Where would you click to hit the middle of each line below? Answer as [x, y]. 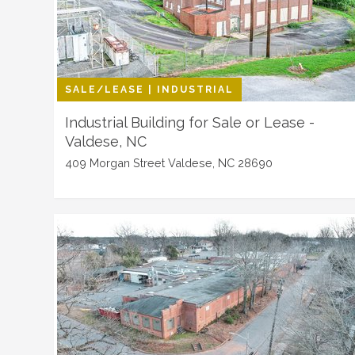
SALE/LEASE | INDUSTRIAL [149, 90]
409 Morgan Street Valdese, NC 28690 [169, 163]
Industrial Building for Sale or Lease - [190, 122]
